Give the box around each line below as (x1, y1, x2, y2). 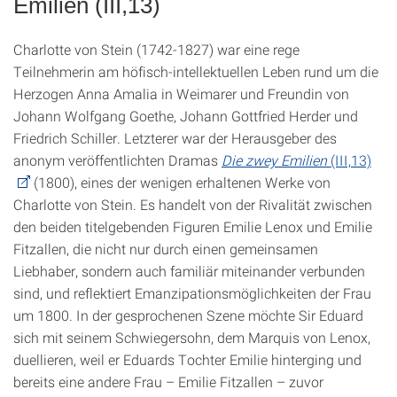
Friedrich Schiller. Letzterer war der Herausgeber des (13, 128, 337, 147)
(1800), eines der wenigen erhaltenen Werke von (30, 172, 331, 191)
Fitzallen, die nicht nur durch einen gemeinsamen (13, 238, 318, 258)
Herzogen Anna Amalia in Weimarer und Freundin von (13, 83, 349, 103)
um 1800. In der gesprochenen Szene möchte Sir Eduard (13, 305, 363, 324)
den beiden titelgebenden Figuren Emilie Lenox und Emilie (13, 216, 372, 236)
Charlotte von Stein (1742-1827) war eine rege (13, 39, 300, 58)
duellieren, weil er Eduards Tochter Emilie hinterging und (13, 349, 362, 369)
